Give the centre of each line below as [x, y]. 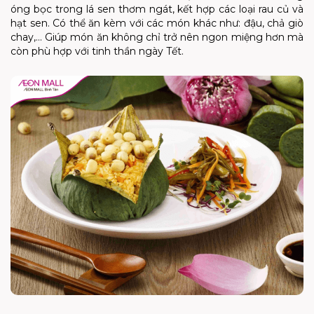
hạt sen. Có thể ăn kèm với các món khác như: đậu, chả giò [157, 23]
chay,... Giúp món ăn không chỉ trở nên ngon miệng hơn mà [157, 37]
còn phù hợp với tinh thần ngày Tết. [97, 51]
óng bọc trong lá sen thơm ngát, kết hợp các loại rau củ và [157, 9]
